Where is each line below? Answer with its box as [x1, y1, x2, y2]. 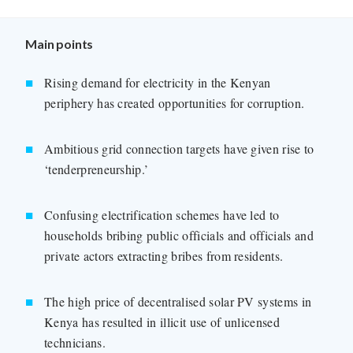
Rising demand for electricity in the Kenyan [44, 74, 271, 91]
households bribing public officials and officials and [44, 227, 314, 244]
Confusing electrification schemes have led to [44, 206, 280, 224]
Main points [25, 36, 94, 52]
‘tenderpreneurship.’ [44, 161, 149, 178]
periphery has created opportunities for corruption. [44, 95, 305, 112]
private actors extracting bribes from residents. [44, 247, 284, 265]
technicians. [44, 334, 106, 351]
